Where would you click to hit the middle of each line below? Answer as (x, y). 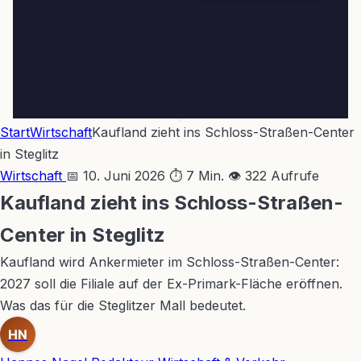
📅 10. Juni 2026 (116, 176)
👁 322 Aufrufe (274, 176)
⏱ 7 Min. (197, 176)
